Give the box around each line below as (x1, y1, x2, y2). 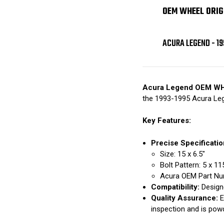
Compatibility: (151, 182, 200, 191)
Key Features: (142, 116, 191, 125)
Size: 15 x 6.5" (160, 149, 205, 158)
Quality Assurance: (151, 193, 218, 202)
